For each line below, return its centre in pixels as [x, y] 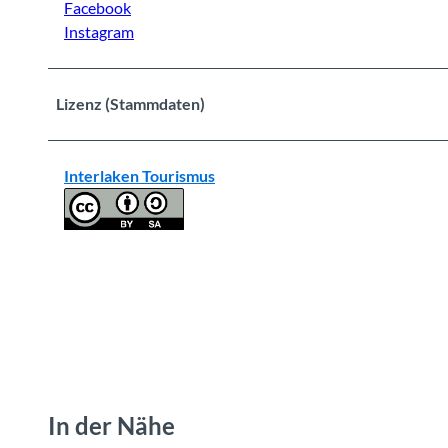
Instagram [99, 31]
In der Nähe [111, 425]
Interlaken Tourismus [139, 175]
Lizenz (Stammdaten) [130, 103]
